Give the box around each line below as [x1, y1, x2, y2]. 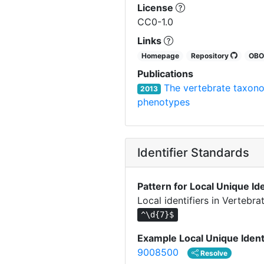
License [137, 1, 176, 14]
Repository [190, 51, 230, 60]
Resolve [199, 248, 228, 258]
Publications [137, 67, 193, 80]
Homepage [141, 51, 180, 60]
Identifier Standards [137, 145, 249, 160]
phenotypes [137, 95, 190, 108]
